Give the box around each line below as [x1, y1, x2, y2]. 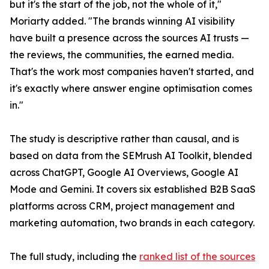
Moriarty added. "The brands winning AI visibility [10, 15, 235, 28]
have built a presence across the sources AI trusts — [10, 32, 249, 44]
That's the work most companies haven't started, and [10, 65, 254, 78]
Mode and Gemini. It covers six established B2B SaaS [10, 183, 256, 196]
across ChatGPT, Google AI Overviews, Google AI [10, 166, 238, 179]
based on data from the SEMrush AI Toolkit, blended [10, 150, 252, 162]
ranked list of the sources [139, 250, 255, 263]
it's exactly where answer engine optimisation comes [10, 82, 252, 95]
